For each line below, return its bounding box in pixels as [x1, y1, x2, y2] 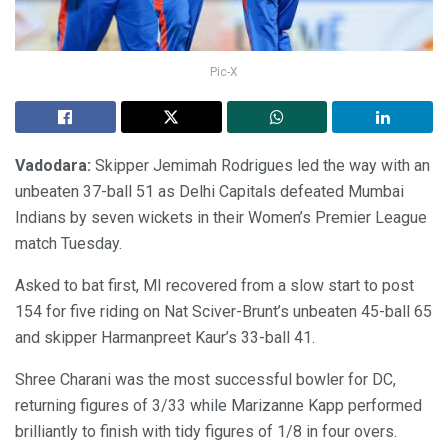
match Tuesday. [15, 234, 122, 254]
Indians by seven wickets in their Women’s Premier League [15, 208, 427, 228]
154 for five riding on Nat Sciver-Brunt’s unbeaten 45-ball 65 [15, 302, 432, 322]
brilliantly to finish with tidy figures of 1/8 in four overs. [15, 422, 397, 442]
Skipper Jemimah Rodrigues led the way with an [95, 156, 430, 176]
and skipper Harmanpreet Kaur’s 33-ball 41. [15, 328, 315, 348]
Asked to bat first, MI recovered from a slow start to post [15, 276, 414, 296]
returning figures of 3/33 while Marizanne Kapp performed [15, 396, 422, 416]
